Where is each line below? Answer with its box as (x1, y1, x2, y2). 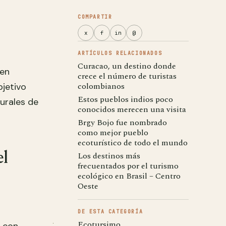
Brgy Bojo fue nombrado (78, 117, 167, 129)
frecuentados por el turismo (78, 160, 179, 172)
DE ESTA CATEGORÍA (78, 208, 143, 215)
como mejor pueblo (78, 127, 148, 139)
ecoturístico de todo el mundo (78, 137, 188, 149)
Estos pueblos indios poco (78, 93, 173, 105)
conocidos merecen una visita (78, 103, 186, 116)
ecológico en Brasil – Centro (78, 170, 181, 182)
